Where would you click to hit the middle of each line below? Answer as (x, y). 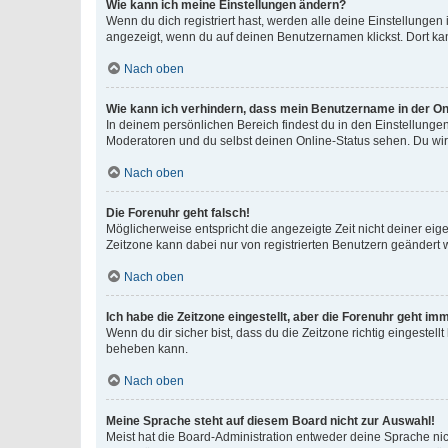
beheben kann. (147, 349)
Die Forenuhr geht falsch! (178, 213)
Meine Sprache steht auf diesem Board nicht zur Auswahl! (270, 421)
